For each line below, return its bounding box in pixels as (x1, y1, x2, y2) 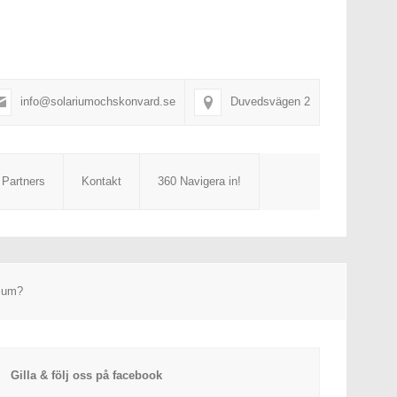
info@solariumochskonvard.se (20, 95, 175, 108)
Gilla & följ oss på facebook (10, 369, 162, 382)
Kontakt (82, 175, 121, 188)
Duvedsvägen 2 (230, 95, 310, 108)
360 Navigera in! (158, 175, 241, 188)
